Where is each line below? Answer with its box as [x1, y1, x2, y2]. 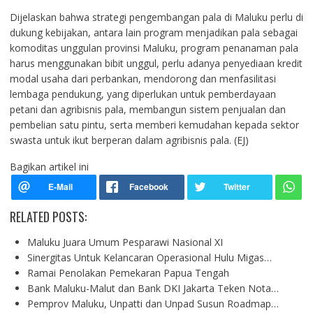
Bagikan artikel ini [9, 160, 89, 173]
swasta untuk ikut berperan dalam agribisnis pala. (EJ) [9, 133, 249, 147]
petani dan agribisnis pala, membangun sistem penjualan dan [9, 103, 286, 116]
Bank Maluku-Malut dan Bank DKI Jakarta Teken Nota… [27, 282, 279, 295]
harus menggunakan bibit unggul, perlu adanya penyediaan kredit [9, 57, 303, 70]
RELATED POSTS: [9, 208, 87, 226]
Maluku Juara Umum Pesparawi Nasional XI [27, 235, 223, 249]
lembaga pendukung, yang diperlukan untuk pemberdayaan [9, 87, 276, 101]
